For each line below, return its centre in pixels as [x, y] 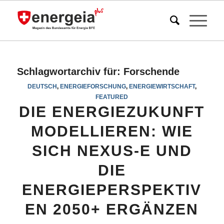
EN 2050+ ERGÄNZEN [112, 209]
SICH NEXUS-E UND [112, 151]
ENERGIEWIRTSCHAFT [162, 86]
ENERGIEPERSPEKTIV [112, 190]
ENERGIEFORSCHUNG [93, 86]
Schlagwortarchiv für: [70, 71]
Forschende [151, 71]
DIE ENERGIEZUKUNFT [112, 112]
